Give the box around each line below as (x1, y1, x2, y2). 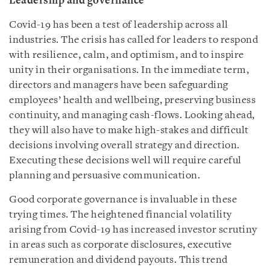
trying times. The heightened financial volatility (9, 209, 232, 220)
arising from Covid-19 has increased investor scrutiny (9, 224, 257, 235)
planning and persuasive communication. (9, 170, 200, 181)
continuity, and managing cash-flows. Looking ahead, (9, 110, 255, 121)
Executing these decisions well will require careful (9, 155, 242, 166)
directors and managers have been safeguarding (9, 80, 228, 90)
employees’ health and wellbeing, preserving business (9, 95, 256, 105)
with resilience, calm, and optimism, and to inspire (9, 49, 244, 60)
